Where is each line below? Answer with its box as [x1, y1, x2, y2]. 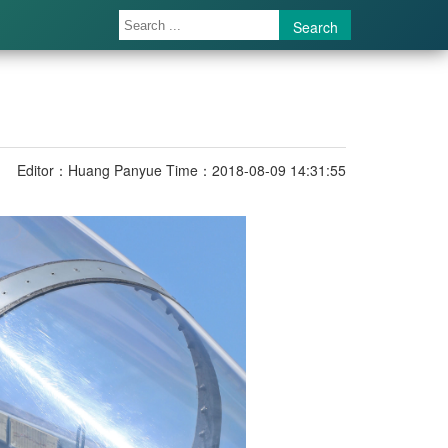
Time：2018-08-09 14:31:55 [166, 159, 346, 180]
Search [293, 17, 338, 37]
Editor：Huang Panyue [17, 159, 162, 180]
